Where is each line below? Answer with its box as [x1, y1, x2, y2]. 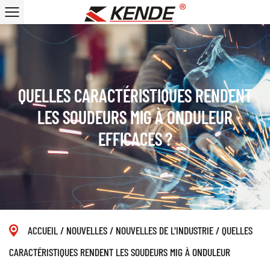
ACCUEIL [28, 224, 58, 237]
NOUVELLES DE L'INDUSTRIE [116, 224, 213, 237]
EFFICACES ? [98, 128, 172, 149]
